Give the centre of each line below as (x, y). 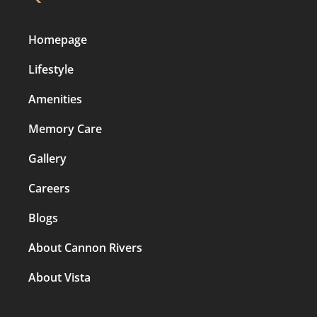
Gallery (47, 159)
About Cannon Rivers (85, 248)
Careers (49, 189)
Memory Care (65, 129)
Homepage (58, 40)
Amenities (55, 99)
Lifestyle (51, 70)
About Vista (59, 278)
